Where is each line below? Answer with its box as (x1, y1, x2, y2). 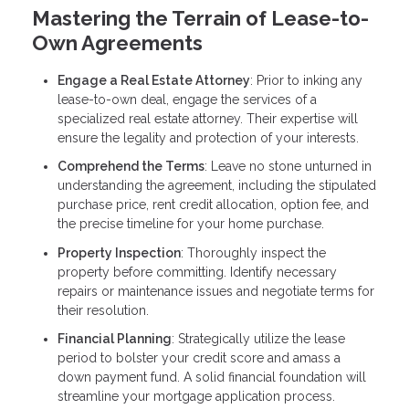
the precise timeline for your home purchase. (58, 216, 324, 232)
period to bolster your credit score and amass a (58, 351, 341, 366)
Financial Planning (58, 331, 172, 347)
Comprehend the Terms (58, 159, 204, 174)
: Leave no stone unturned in (204, 159, 372, 174)
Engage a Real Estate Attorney (58, 72, 250, 88)
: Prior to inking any (250, 72, 362, 88)
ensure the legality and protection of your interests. (58, 130, 359, 145)
